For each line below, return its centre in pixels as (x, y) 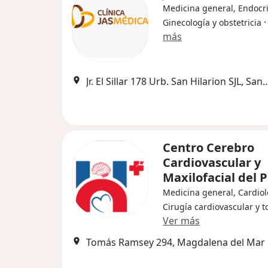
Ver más (181, 221)
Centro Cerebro (208, 148)
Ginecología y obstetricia (212, 23)
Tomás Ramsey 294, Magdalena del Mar (176, 243)
